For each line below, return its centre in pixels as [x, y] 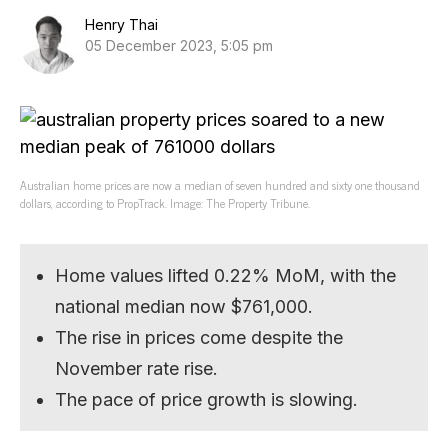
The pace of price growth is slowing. [207, 399]
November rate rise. [137, 368]
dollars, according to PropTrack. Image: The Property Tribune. [165, 203]
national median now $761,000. [184, 306]
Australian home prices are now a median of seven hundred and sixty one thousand [220, 185]
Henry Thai [121, 24]
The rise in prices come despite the [199, 337]
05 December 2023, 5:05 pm [179, 45]
